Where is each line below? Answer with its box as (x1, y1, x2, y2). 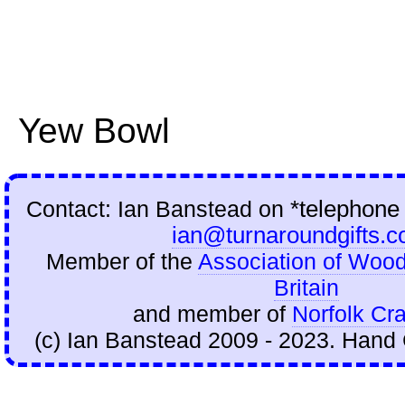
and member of (133, 301, 292, 327)
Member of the (46, 249, 198, 275)
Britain (273, 275, 339, 301)
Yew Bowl (18, 111, 170, 151)
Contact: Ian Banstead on (26, 196, 290, 222)
